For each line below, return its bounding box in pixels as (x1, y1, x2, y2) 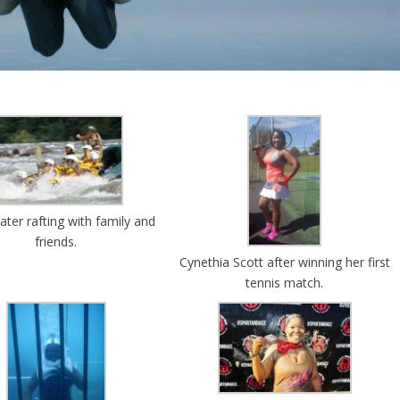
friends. (35, 233, 78, 251)
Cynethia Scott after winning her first (179, 253, 390, 271)
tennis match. (246, 273, 324, 291)
